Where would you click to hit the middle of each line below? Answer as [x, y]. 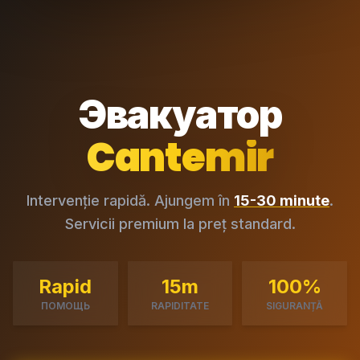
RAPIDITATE [180, 306]
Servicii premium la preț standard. [180, 224]
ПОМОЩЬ [65, 306]
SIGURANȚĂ [295, 306]
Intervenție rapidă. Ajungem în [130, 200]
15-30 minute [282, 200]
